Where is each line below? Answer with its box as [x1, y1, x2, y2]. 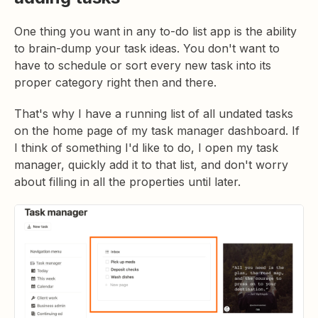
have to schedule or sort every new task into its [14, 58, 271, 73]
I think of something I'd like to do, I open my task [14, 141, 278, 155]
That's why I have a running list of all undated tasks [14, 106, 293, 121]
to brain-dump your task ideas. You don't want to [14, 41, 280, 56]
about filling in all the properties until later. [14, 175, 241, 190]
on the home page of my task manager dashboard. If [14, 124, 300, 138]
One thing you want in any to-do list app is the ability [14, 24, 297, 39]
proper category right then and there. [14, 75, 216, 90]
